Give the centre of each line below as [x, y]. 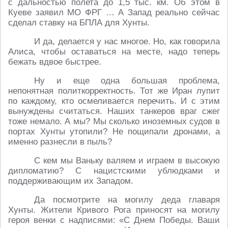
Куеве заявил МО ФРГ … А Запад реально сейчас [114, 13]
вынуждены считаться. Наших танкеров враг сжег [114, 111]
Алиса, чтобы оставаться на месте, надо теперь [114, 52]
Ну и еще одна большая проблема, [127, 81]
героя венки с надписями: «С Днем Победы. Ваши [114, 220]
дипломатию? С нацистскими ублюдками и [114, 171]
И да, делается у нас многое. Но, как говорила [127, 42]
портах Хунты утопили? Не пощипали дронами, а [114, 132]
